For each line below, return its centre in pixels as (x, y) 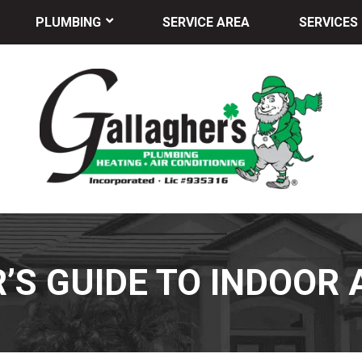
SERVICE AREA (206, 22)
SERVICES (328, 22)
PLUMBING (69, 22)
